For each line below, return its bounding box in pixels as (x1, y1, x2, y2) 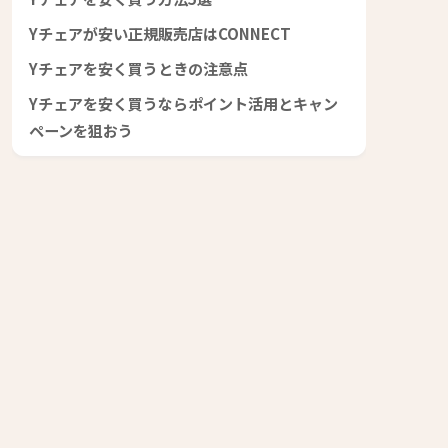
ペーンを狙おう (29, 118, 133, 141)
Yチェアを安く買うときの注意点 (29, 56, 248, 79)
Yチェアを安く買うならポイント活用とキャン (29, 91, 338, 114)
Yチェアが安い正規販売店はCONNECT (29, 21, 291, 44)
